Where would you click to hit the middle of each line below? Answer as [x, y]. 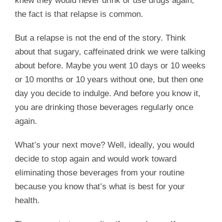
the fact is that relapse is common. [79, 14]
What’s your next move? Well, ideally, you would [105, 145]
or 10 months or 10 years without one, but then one [109, 80]
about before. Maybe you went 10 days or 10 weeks [110, 66]
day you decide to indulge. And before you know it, [108, 94]
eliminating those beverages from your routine [100, 173]
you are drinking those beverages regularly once [104, 108]
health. [27, 201]
